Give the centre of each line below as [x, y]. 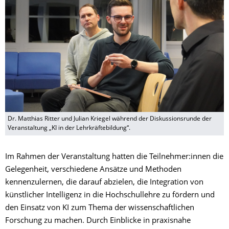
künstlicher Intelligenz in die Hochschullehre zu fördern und [110, 195]
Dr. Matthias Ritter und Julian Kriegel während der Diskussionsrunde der [110, 119]
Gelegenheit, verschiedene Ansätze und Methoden [93, 170]
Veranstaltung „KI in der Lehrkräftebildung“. [69, 128]
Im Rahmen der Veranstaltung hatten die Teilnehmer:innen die [114, 157]
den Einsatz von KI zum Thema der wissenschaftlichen [100, 208]
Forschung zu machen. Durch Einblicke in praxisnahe [98, 221]
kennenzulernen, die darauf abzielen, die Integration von [104, 182]
